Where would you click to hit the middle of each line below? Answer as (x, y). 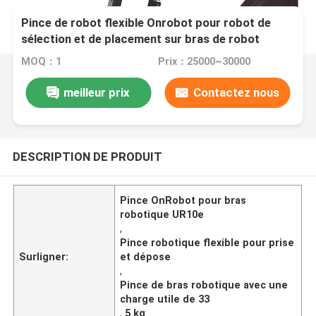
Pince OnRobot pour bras (183, 200)
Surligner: (44, 256)
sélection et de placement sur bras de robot (141, 39)
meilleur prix (97, 92)
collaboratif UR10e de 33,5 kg (103, 55)
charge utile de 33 (165, 299)
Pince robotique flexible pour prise (207, 242)
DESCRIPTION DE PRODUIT (87, 156)
